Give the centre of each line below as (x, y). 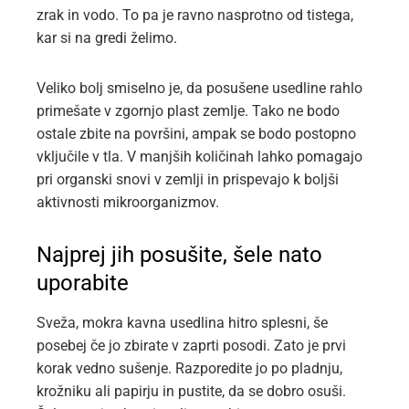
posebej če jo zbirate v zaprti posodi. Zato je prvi (191, 346)
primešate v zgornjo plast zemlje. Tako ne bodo (188, 111)
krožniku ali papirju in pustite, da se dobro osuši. (191, 391)
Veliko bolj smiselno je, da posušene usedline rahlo (199, 88)
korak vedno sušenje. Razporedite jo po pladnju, (189, 368)
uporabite (83, 283)
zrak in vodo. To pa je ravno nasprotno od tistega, (195, 15)
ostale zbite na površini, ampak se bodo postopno (196, 134)
